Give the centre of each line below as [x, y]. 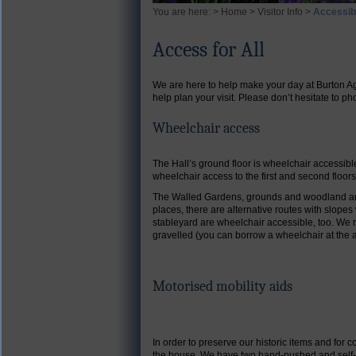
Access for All [209, 50]
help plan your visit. [195, 97]
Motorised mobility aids [222, 286]
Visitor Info [280, 12]
